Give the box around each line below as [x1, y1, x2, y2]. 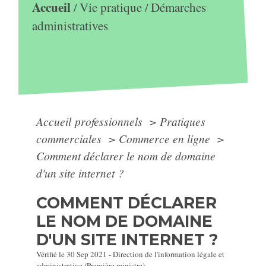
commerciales [36, 131, 105, 146]
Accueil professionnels [36, 113, 146, 129]
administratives [31, 17, 108, 34]
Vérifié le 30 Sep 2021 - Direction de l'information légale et [36, 249, 225, 259]
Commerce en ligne [119, 131, 214, 146]
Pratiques [160, 113, 206, 129]
